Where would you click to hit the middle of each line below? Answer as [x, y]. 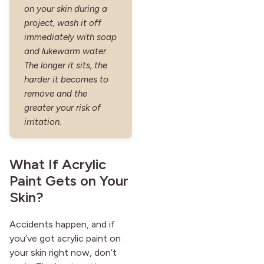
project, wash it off [63, 23]
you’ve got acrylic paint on [65, 238]
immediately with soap [70, 37]
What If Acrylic [58, 164]
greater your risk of [62, 108]
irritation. [43, 122]
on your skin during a [66, 9]
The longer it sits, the [66, 65]
